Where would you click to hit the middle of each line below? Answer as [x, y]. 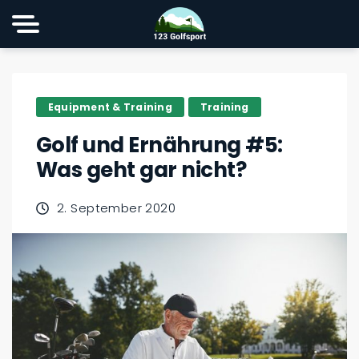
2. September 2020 [117, 208]
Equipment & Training [110, 107]
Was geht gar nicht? [141, 170]
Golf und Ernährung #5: [159, 145]
